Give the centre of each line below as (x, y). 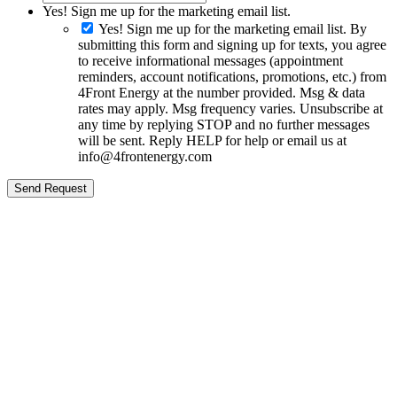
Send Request (51, 189)
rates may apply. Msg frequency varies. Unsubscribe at (230, 109)
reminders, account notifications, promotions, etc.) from (232, 77)
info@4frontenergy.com (145, 157)
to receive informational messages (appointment (210, 61)
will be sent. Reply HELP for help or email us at (212, 141)
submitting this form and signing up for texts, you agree (232, 45)
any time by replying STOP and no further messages (224, 125)
